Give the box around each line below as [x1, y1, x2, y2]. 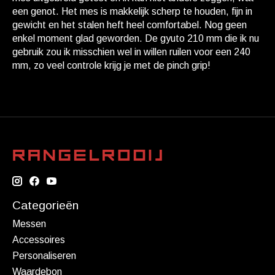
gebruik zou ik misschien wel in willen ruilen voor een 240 [12, 47, 250, 58]
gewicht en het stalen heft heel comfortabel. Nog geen [12, 20, 247, 31]
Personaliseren [12, 250, 76, 261]
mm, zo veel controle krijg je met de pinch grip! [12, 60, 211, 71]
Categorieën [12, 199, 79, 212]
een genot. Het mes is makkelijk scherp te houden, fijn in [12, 6, 252, 17]
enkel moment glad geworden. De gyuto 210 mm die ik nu [12, 33, 259, 44]
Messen [12, 218, 46, 229]
